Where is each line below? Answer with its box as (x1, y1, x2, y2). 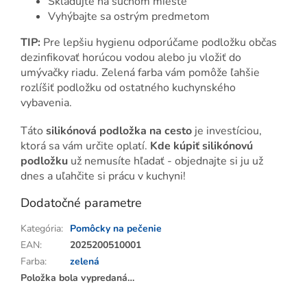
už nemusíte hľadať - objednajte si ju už (68, 153, 263, 169)
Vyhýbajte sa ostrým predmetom (48, 9, 210, 25)
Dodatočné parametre (21, 195, 142, 212)
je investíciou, (192, 123, 262, 139)
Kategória (21, 222, 61, 236)
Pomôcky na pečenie (70, 222, 162, 236)
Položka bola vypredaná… (21, 271, 134, 285)
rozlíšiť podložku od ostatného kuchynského (21, 80, 236, 96)
